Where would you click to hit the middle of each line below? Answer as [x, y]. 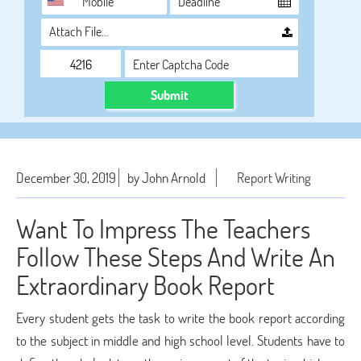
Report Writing [274, 178]
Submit [169, 95]
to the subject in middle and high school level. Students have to [180, 340]
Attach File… [79, 31]
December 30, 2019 [66, 178]
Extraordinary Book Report [145, 285]
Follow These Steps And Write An [176, 257]
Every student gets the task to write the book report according [180, 318]
